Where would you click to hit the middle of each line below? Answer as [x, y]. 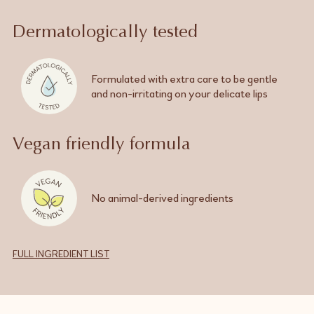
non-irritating [141, 93]
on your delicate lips [220, 93]
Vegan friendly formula [101, 145]
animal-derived [143, 198]
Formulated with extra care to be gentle [184, 78]
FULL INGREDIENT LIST [61, 254]
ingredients [206, 198]
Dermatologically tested [105, 33]
